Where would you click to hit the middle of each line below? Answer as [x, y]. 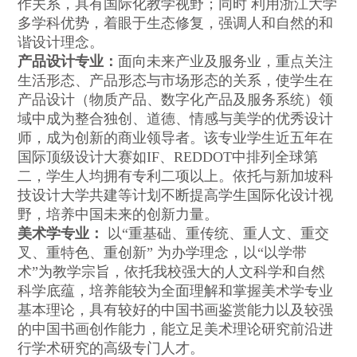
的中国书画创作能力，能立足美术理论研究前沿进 [176, 330]
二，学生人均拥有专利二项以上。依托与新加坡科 [176, 177]
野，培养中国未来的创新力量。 [118, 215]
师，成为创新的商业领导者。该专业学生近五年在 [176, 138]
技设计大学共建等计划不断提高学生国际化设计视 [176, 196]
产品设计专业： [68, 62]
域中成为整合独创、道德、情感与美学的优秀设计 [176, 119]
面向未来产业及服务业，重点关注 [226, 62]
